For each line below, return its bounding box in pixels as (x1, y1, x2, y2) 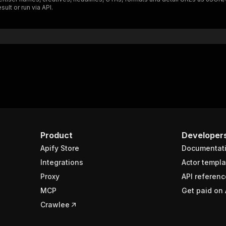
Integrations (40, 158, 83, 166)
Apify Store (40, 144, 79, 152)
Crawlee (40, 200, 70, 209)
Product (40, 130, 73, 140)
